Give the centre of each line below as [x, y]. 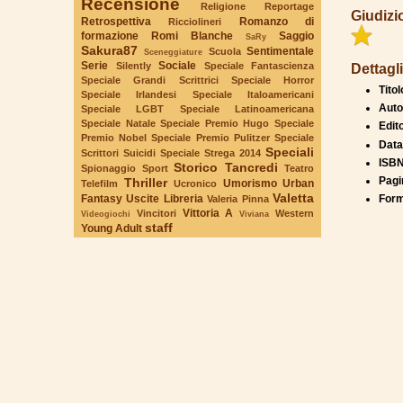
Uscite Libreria [165, 198]
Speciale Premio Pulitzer [210, 137]
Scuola [224, 51]
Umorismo [250, 183]
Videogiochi [106, 213]
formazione [110, 36]
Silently [133, 65]
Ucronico [195, 183]
